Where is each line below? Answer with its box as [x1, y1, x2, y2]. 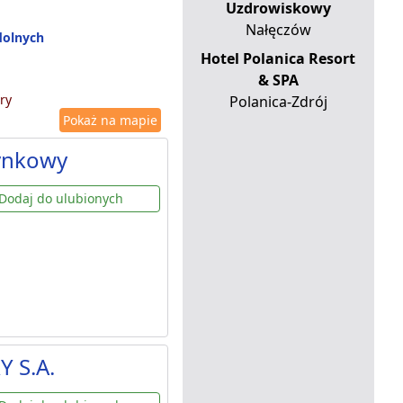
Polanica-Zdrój [228, 92, 327, 112]
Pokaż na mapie [62, 112, 157, 130]
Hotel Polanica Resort [201, 49, 356, 69]
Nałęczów [245, 20, 311, 40]
